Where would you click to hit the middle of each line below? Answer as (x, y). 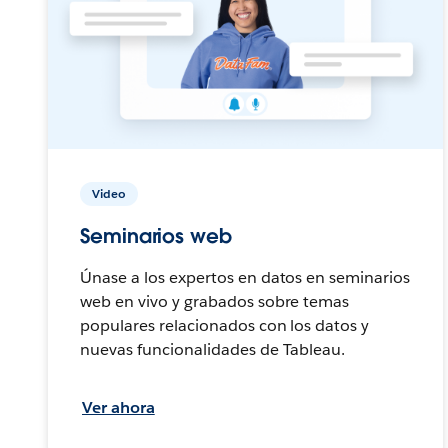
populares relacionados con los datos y (225, 325)
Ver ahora (118, 407)
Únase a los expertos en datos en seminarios (245, 277)
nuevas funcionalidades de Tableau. (213, 349)
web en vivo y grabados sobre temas (215, 301)
